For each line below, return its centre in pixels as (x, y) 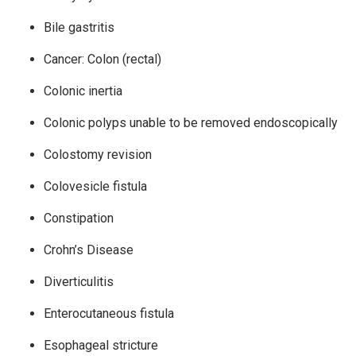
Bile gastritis (79, 28)
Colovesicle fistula (95, 187)
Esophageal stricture (101, 346)
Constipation (79, 219)
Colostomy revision (98, 155)
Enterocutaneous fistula (109, 314)
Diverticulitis (79, 282)
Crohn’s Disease (89, 250)
